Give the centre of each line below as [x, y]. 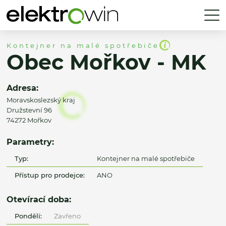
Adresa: [22, 88]
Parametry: [30, 142]
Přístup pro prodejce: [50, 175]
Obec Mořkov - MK [106, 63]
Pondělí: [29, 216]
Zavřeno [67, 216]
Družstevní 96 [29, 110]
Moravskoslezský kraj [41, 100]
